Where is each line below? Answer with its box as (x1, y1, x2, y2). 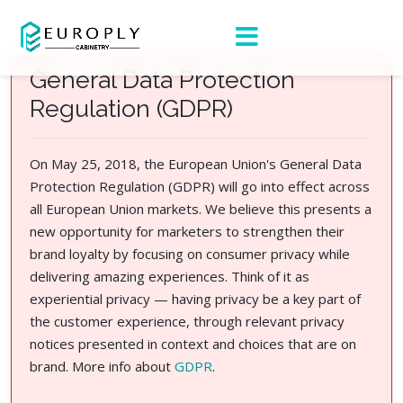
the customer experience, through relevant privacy (30, 312, 345, 330)
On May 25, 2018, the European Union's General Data (30, 155, 362, 173)
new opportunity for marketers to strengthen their (30, 222, 345, 240)
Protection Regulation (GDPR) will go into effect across (30, 177, 370, 195)
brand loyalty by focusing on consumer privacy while (30, 245, 350, 263)
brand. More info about (30, 357, 175, 375)
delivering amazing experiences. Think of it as (30, 267, 309, 285)
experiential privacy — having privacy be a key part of (30, 290, 361, 308)
